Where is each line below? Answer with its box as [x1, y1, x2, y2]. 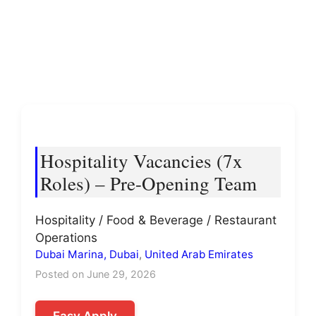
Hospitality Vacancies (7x [40, 148, 243, 174]
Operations [35, 231, 97, 245]
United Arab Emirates [145, 248, 253, 261]
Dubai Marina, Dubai [35, 248, 139, 261]
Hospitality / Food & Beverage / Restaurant [35, 213, 276, 227]
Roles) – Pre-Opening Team [40, 171, 257, 196]
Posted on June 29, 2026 [35, 268, 156, 280]
